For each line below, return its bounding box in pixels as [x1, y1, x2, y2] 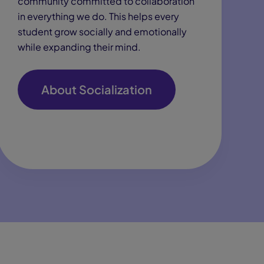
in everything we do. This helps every [18, 10, 179, 22]
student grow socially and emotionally [18, 25, 187, 38]
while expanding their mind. [18, 41, 141, 53]
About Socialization [41, 82, 152, 97]
